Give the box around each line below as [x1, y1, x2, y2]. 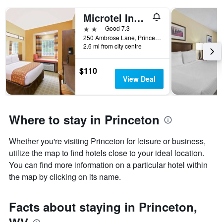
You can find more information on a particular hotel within [9, 159, 208, 171]
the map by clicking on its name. [9, 171, 121, 183]
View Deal [122, 74, 156, 84]
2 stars [83, 23, 106, 33]
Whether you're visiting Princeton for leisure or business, [9, 135, 206, 147]
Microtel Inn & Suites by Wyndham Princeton [134, 10, 144, 25]
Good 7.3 [105, 24, 130, 33]
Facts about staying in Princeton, [9, 198, 197, 216]
